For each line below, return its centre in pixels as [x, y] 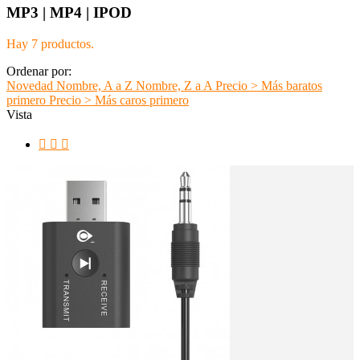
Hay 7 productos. [50, 43]
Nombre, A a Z [96, 85]
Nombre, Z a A [176, 85]
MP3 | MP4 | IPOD [69, 12]
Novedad [31, 85]
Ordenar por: [39, 71]
